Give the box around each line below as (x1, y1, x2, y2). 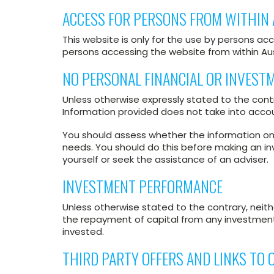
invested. (62, 225, 104, 238)
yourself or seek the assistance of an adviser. (62, 153, 268, 166)
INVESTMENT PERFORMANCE (62, 174, 223, 198)
